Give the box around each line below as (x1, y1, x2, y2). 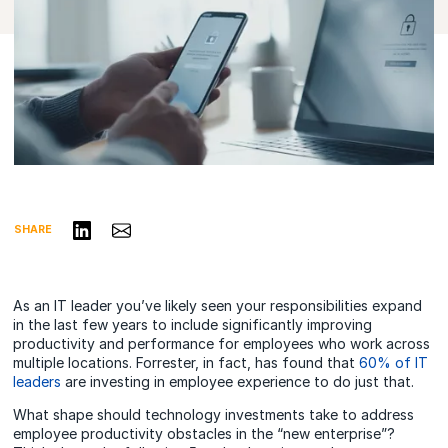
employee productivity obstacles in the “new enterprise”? (13, 424, 396, 442)
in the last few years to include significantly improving (13, 315, 373, 333)
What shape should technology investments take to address (13, 405, 415, 423)
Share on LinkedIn (72, 216, 188, 234)
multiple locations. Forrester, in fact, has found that (13, 353, 360, 371)
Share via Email (111, 216, 210, 234)
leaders (13, 372, 62, 390)
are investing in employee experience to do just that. (61, 372, 415, 390)
